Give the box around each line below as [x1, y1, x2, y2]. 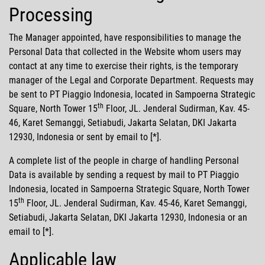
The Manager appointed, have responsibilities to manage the [9, 31, 241, 43]
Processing [9, 3, 93, 26]
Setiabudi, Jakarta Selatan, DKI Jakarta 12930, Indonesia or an [9, 211, 247, 223]
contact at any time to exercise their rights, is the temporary [9, 60, 238, 72]
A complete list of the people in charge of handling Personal [9, 154, 239, 166]
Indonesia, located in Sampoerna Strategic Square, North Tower [9, 183, 250, 195]
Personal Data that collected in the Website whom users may [9, 46, 241, 57]
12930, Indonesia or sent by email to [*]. [9, 131, 161, 143]
